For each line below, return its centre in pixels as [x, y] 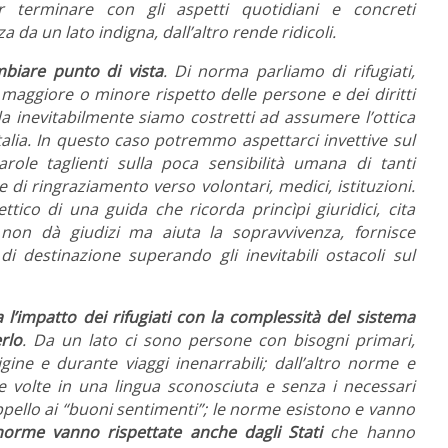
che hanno [372, 432]
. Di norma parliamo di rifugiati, [288, 71]
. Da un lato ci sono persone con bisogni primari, [218, 340]
